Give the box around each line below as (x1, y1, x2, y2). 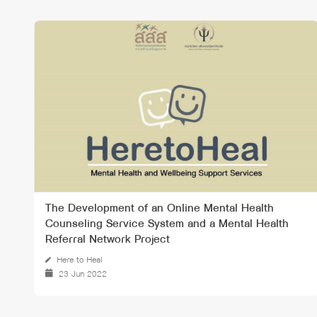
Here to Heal (57, 253, 103, 267)
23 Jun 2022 (59, 267, 107, 281)
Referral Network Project (45, 231, 170, 248)
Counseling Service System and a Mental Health (45, 215, 289, 232)
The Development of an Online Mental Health (45, 200, 274, 217)
